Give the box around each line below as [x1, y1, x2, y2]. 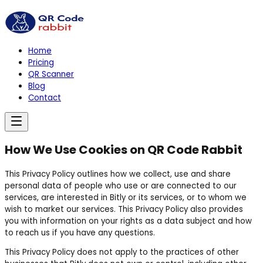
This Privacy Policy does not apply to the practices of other [5, 247, 239, 258]
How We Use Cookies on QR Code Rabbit [5, 141, 242, 159]
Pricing [28, 57, 54, 69]
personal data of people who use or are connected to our [5, 180, 237, 191]
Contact [28, 92, 61, 104]
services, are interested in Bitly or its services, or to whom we [5, 191, 247, 203]
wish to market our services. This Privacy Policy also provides [5, 203, 243, 215]
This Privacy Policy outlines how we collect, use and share [5, 168, 231, 180]
